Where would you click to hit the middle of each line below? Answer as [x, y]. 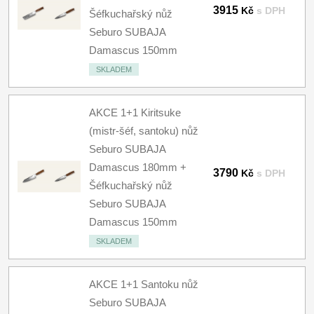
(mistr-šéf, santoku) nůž [144, 131]
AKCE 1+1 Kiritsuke [135, 112]
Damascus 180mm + [138, 167]
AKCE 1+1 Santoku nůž [144, 284]
